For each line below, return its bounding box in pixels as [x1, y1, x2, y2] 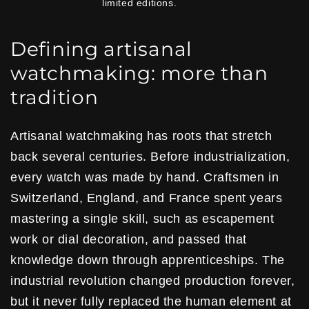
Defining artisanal [10, 37, 192, 61]
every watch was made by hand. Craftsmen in [10, 170, 279, 185]
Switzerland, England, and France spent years [10, 191, 283, 206]
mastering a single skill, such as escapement [10, 212, 275, 226]
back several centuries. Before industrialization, [10, 150, 290, 164]
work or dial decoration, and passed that [10, 232, 248, 247]
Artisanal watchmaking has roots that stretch [10, 129, 272, 143]
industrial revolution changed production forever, [10, 274, 295, 288]
